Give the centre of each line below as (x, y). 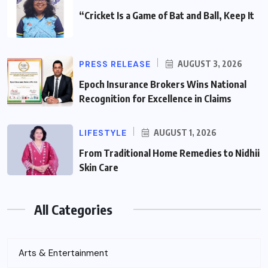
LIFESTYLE (103, 133)
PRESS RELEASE (115, 64)
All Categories (73, 209)
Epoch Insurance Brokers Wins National (163, 84)
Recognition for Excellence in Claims (155, 98)
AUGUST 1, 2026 (184, 132)
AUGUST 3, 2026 (209, 63)
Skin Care (99, 167)
